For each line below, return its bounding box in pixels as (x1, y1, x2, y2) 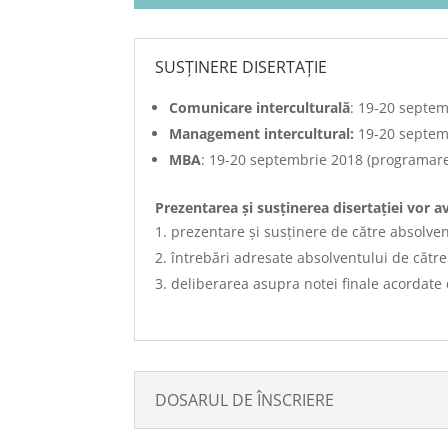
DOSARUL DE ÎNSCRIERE (155, 388, 335, 411)
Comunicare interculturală (169, 98, 351, 118)
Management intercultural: (169, 124, 355, 144)
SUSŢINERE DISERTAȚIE (155, 56, 328, 79)
